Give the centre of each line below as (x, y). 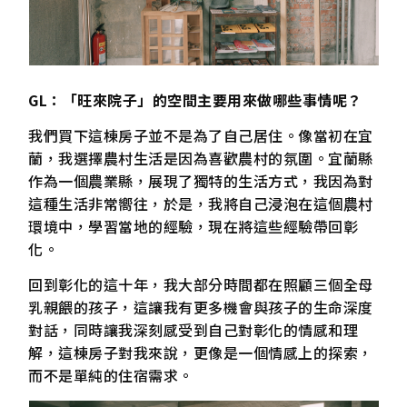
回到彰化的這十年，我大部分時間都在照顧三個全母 (201, 285)
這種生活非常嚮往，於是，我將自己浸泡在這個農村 (201, 203)
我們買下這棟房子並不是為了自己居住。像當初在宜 (201, 135)
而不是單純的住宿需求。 (111, 376)
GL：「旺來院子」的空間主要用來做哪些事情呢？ (195, 99)
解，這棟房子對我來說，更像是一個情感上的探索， (201, 353)
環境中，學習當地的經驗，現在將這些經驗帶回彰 (194, 226)
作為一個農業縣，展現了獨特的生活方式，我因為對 (201, 180)
